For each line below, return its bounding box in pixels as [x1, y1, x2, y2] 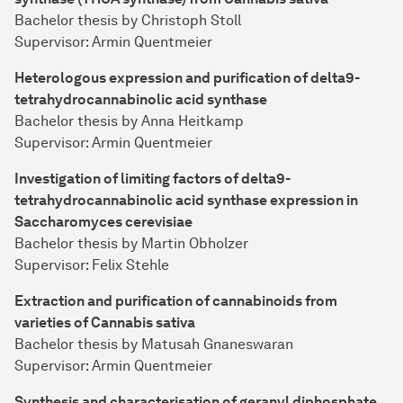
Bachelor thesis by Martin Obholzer [14, 235, 248, 253]
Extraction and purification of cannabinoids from [14, 292, 337, 310]
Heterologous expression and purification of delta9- [14, 69, 360, 87]
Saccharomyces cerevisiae [14, 213, 193, 231]
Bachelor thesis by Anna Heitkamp [14, 112, 244, 130]
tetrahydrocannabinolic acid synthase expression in [14, 192, 358, 210]
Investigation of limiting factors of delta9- [14, 170, 291, 188]
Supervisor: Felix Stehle [14, 256, 169, 274]
